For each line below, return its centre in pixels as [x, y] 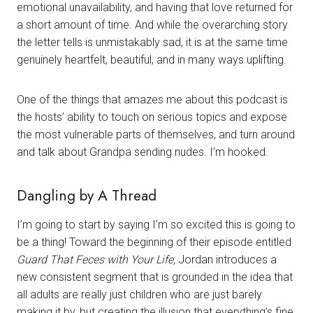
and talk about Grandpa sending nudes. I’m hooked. [143, 152]
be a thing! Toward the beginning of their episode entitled [154, 242]
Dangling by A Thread [87, 196]
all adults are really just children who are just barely [139, 294]
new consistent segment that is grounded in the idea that [155, 277]
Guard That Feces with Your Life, [97, 259]
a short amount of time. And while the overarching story [152, 25]
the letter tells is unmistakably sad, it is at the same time [152, 43]
